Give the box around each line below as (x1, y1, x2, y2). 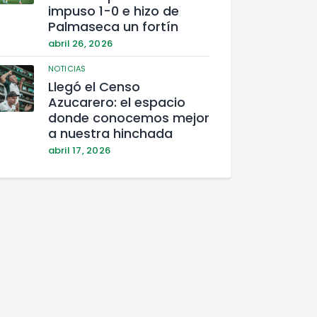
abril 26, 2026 (47, 36, 113, 50)
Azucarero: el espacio (47, 93, 185, 112)
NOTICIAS (47, 62, 86, 74)
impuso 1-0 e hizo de (47, 1, 179, 20)
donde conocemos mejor (47, 109, 209, 127)
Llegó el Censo (47, 78, 140, 96)
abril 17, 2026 (47, 144, 111, 158)
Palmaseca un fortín (47, 17, 178, 35)
